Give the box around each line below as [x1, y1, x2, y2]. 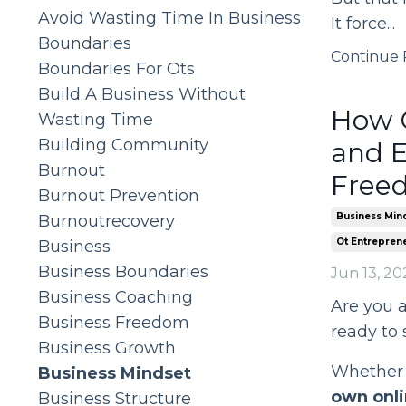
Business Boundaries [38, 261, 208, 282]
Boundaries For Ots [38, 58, 195, 79]
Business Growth [38, 337, 176, 358]
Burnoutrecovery [38, 210, 175, 231]
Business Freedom [38, 312, 189, 333]
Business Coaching [38, 286, 193, 307]
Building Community [38, 134, 208, 155]
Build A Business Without [38, 83, 246, 104]
